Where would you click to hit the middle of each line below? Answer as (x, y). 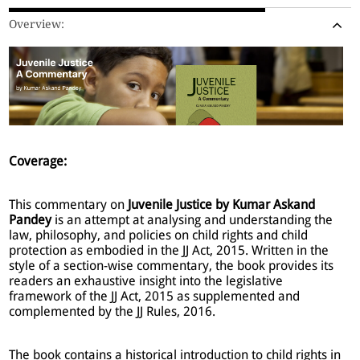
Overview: (37, 24)
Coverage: (38, 162)
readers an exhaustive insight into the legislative (146, 281)
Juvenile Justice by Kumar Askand (222, 205)
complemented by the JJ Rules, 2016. (112, 312)
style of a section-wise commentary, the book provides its (172, 266)
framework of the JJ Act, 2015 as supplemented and (155, 297)
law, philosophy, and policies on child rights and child (159, 235)
